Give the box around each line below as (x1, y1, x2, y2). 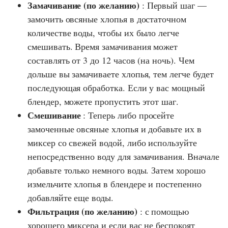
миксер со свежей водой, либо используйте (27, 136, 197, 149)
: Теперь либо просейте (80, 109, 175, 122)
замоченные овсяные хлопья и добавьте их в (27, 123, 202, 135)
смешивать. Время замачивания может (27, 40, 178, 53)
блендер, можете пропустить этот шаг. (27, 95, 179, 108)
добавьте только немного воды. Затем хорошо (27, 164, 206, 177)
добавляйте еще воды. (27, 191, 113, 204)
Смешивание (27, 108, 81, 122)
